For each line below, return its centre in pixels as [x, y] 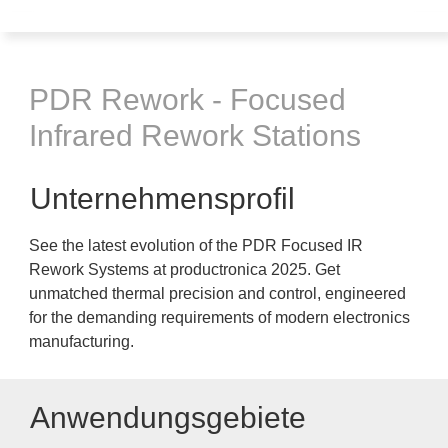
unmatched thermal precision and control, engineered [217, 293]
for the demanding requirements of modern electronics [219, 317]
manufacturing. [83, 341]
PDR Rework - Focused [187, 99]
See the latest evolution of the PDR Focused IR [196, 245]
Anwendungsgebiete [168, 417]
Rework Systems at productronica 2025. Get [184, 269]
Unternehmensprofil [162, 198]
